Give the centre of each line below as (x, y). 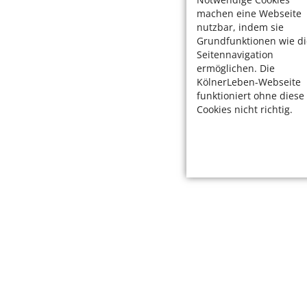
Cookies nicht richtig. (245, 109)
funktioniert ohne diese (250, 96)
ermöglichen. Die (236, 68)
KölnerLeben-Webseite (249, 82)
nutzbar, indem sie (240, 27)
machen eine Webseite (249, 13)
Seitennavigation (235, 54)
